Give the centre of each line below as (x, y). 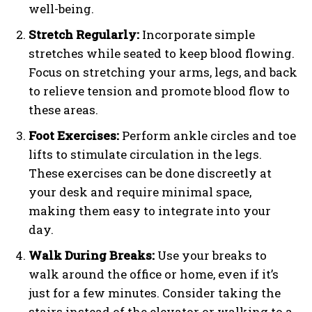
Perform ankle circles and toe (208, 135)
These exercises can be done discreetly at (150, 173)
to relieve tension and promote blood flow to (159, 91)
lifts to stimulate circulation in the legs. (145, 154)
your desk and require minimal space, (140, 192)
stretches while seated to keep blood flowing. (162, 53)
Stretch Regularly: (84, 34)
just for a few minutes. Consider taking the (155, 292)
